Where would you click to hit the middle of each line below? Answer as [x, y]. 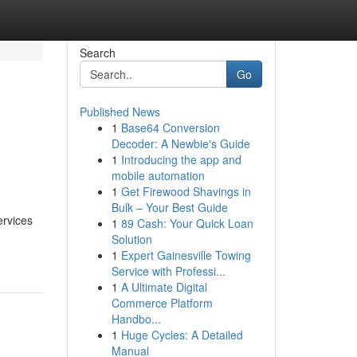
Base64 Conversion [170, 127]
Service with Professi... [168, 271]
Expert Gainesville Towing [186, 255]
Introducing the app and [181, 159]
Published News [120, 112]
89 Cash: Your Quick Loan [187, 223]
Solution [131, 239]
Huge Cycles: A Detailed [182, 335]
